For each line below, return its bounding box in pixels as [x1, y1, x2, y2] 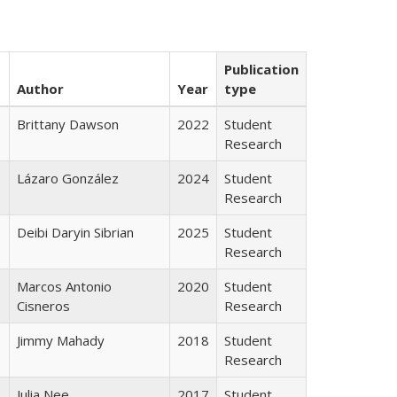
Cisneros [17, 296, 70, 315]
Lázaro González [17, 168, 119, 187]
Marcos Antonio [17, 276, 112, 295]
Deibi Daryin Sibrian [17, 222, 134, 241]
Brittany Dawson [17, 114, 119, 133]
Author [17, 79, 64, 97]
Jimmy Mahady [17, 331, 105, 349]
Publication [224, 59, 299, 78]
